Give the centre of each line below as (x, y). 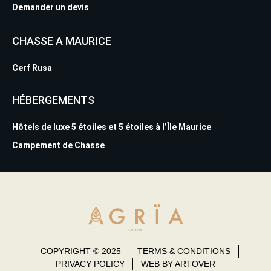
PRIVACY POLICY (90, 263)
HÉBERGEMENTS (53, 100)
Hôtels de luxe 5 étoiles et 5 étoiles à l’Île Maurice (112, 127)
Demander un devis (51, 7)
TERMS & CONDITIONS (184, 251)
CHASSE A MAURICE (62, 41)
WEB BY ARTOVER (178, 263)
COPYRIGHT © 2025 (80, 251)
